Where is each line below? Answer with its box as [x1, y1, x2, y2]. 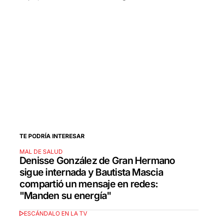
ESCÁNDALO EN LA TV [23, 209, 87, 217]
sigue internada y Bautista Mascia [19, 166, 163, 179]
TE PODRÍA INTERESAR [19, 132, 85, 140]
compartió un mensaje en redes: [19, 178, 158, 190]
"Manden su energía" [19, 190, 111, 202]
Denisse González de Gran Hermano [19, 155, 175, 167]
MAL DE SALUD [19, 148, 63, 156]
